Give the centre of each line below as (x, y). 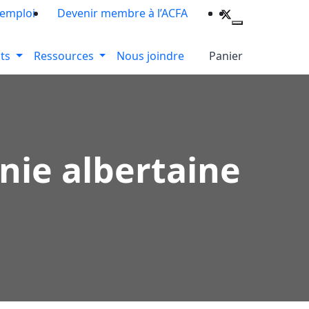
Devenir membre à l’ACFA (122, 13)
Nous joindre (151, 56)
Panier (226, 56)
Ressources (63, 56)
